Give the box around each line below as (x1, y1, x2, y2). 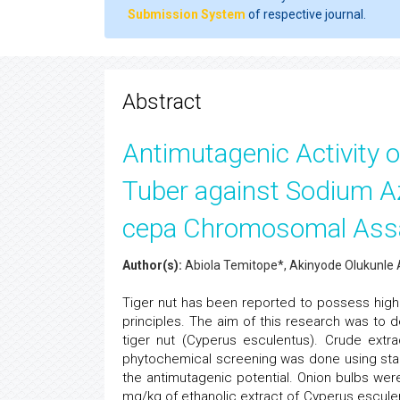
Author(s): (122, 258, 182, 272)
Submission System (128, 7, 246, 21)
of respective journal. (246, 7, 366, 21)
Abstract (122, 89, 202, 114)
